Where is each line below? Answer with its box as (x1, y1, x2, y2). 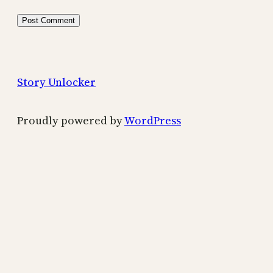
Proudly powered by (17, 113, 124, 129)
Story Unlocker (17, 74, 96, 90)
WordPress (124, 113, 181, 129)
